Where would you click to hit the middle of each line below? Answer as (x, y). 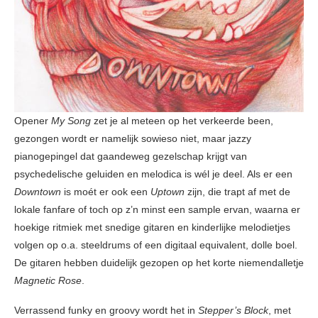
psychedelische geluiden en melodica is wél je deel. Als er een (153, 174)
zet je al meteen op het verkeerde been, (182, 121)
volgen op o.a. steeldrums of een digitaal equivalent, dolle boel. (156, 245)
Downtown (38, 192)
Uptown (168, 192)
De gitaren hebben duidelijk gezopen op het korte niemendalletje (159, 263)
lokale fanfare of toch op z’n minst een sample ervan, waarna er (157, 210)
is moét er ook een (106, 192)
